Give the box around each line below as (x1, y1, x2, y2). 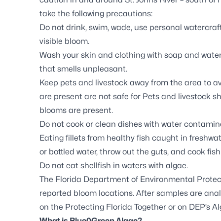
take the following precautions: (39, 8, 152, 18)
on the (39, 202, 65, 212)
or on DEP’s (166, 202, 212, 212)
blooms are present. (39, 105, 113, 115)
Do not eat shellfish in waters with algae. (39, 160, 188, 170)
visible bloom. (39, 36, 89, 46)
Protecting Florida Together (65, 202, 166, 212)
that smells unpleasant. (39, 64, 127, 74)
